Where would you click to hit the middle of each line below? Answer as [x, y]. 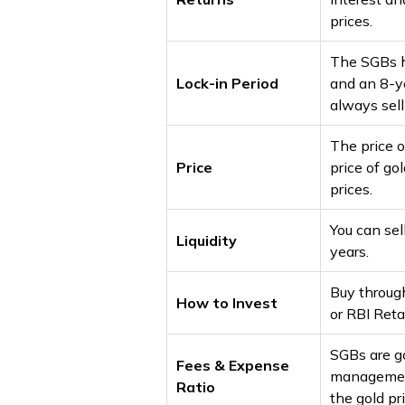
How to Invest [227, 303]
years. [349, 252]
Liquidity [207, 241]
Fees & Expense [233, 366]
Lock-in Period [227, 84]
